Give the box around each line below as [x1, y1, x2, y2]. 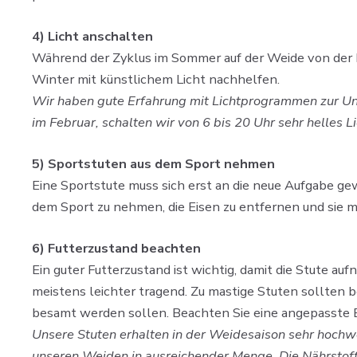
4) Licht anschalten [32, 27, 153, 46]
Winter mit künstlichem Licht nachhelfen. [32, 70, 280, 89]
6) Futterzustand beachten [32, 238, 201, 257]
